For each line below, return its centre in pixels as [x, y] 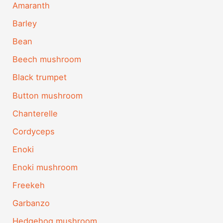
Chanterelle [35, 113]
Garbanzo [31, 203]
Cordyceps [34, 131]
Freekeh [29, 185]
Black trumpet [40, 77]
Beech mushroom [47, 59]
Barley [25, 24]
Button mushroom [48, 95]
